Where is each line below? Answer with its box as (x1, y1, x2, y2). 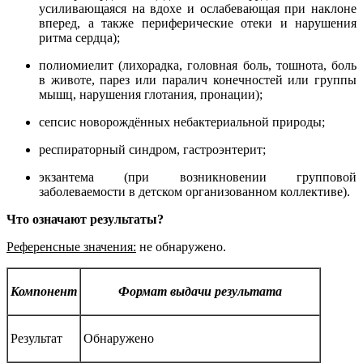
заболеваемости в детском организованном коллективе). (39, 184, 350, 199)
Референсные (6, 239, 80, 254)
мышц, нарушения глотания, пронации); (39, 87, 263, 101)
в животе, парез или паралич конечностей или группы (39, 72, 357, 87)
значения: (80, 239, 136, 254)
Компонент (11, 284, 77, 298)
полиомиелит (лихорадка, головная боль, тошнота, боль (39, 58, 357, 72)
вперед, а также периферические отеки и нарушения (39, 15, 357, 30)
